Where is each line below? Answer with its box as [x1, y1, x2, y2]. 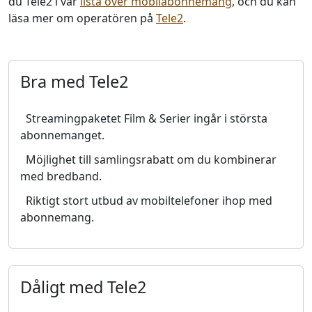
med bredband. [20, 169, 102, 184]
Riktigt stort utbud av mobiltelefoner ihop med [26, 193, 272, 208]
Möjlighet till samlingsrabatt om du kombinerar [26, 152, 276, 167]
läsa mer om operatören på [8, 10, 156, 26]
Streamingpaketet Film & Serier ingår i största [26, 111, 267, 126]
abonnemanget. [20, 127, 104, 143]
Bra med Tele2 [20, 70, 128, 93]
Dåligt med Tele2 [20, 276, 146, 298]
